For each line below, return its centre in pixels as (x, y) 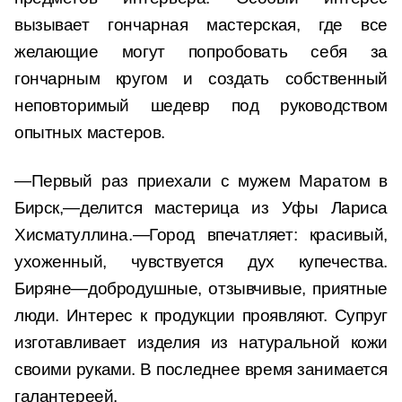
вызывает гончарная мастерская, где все (201, 25)
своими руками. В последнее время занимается (201, 369)
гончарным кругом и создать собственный (201, 79)
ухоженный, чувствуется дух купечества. (201, 262)
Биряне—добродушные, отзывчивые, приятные (201, 288)
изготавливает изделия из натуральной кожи (201, 342)
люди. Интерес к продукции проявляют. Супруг (201, 315)
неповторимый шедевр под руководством (201, 105)
